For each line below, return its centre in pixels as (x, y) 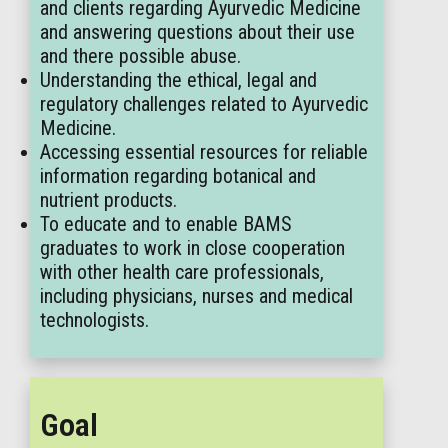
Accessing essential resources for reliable (204, 152)
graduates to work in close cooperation (192, 248)
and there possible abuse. (140, 56)
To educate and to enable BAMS (166, 224)
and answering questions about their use (197, 32)
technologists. (94, 320)
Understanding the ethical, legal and (178, 80)
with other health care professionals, (182, 272)
